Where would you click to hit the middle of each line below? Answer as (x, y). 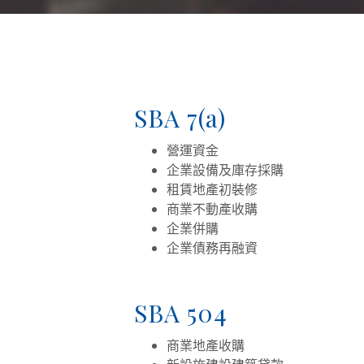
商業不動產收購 (212, 209)
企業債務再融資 (212, 248)
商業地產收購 (205, 345)
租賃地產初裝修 (212, 189)
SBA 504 (180, 313)
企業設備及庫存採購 (225, 170)
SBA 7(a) (180, 118)
